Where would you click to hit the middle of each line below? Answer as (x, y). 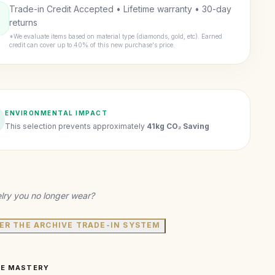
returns (24, 22)
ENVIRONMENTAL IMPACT (56, 113)
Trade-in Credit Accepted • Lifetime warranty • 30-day (121, 9)
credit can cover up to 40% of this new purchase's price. (92, 45)
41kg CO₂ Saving (178, 126)
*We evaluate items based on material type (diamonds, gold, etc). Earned (116, 36)
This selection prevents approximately (76, 126)
